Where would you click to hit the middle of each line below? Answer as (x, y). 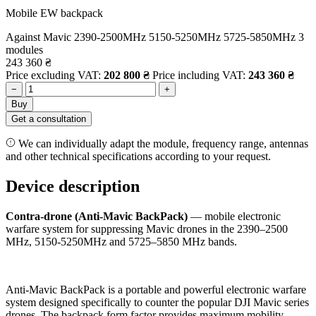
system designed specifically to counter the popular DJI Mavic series (157, 302)
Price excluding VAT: (55, 75)
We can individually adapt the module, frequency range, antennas (162, 143)
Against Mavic (38, 37)
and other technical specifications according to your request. (138, 156)
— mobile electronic (234, 216)
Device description (73, 186)
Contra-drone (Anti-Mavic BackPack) (97, 216)
